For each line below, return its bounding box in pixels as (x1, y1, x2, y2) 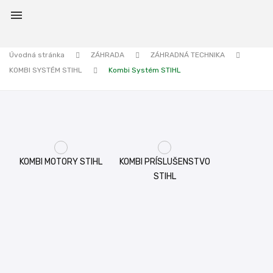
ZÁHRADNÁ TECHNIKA (151, 51, 225, 59)
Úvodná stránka (9, 51, 65, 59)
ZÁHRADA (91, 51, 124, 59)
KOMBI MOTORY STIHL (19, 157, 102, 167)
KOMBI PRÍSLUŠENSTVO (119, 157, 210, 167)
